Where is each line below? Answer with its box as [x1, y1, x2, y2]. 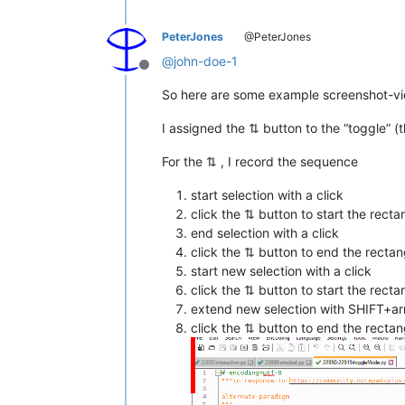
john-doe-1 [174, 53, 238, 70]
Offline [143, 65, 188, 84]
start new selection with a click [191, 263, 372, 279]
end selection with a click [191, 225, 339, 241]
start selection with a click [191, 187, 344, 203]
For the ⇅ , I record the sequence [162, 154, 358, 170]
